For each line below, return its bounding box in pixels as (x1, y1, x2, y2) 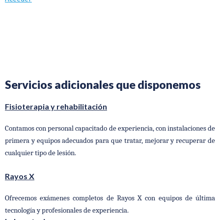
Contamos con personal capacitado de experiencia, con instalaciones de (5, 124, 215, 133)
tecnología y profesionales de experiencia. (5, 206, 129, 215)
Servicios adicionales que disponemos (5, 77, 201, 91)
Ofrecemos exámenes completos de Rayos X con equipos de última (5, 193, 215, 202)
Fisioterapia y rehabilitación (5, 101, 107, 111)
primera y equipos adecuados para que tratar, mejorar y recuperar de (5, 136, 215, 145)
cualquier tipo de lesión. (5, 148, 76, 157)
